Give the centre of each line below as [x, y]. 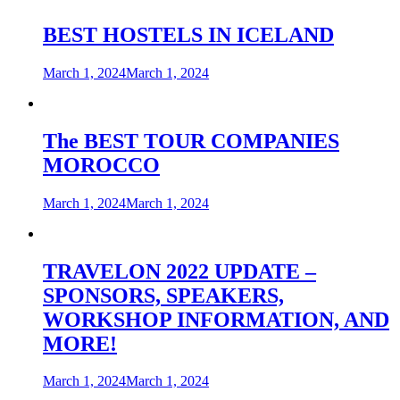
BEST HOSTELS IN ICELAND [188, 34]
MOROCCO [101, 165]
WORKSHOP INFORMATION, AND [216, 319]
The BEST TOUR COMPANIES [191, 141]
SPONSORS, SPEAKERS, [163, 295]
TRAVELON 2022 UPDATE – [179, 271]
